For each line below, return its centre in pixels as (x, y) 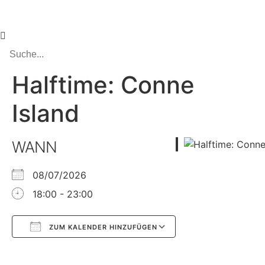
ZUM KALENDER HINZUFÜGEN (102, 227)
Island (46, 113)
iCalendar (83, 250)
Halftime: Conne (103, 85)
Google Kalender (70, 250)
